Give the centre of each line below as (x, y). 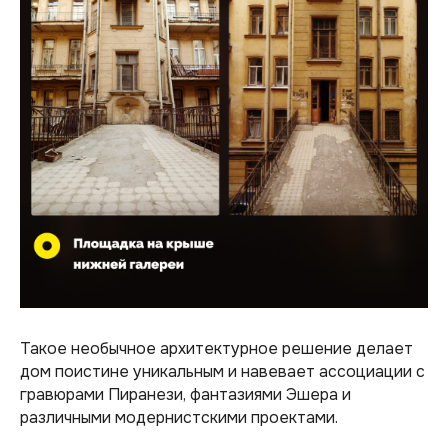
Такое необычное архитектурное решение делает (216, 348)
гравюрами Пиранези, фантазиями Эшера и (185, 394)
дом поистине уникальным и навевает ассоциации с (222, 371)
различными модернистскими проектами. (179, 417)
